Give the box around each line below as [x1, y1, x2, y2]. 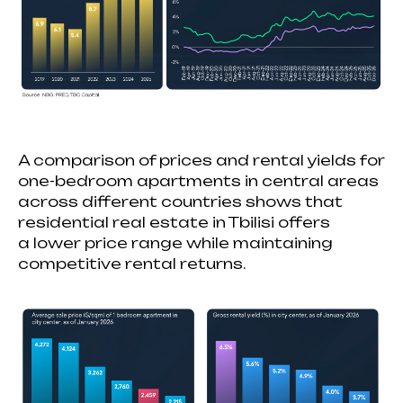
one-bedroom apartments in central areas [18, 172, 379, 191]
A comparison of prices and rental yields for [18, 151, 385, 170]
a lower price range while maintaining [18, 234, 333, 253]
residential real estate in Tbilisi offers [18, 213, 330, 232]
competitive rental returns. [18, 255, 246, 273]
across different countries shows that [18, 193, 343, 211]
